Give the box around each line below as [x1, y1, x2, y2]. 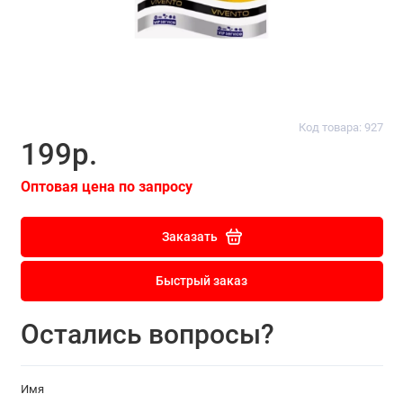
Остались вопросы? [20, 318, 274, 351]
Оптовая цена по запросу [20, 177, 193, 195]
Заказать [161, 228, 218, 245]
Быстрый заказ [156, 273, 247, 290]
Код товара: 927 [298, 121, 383, 135]
